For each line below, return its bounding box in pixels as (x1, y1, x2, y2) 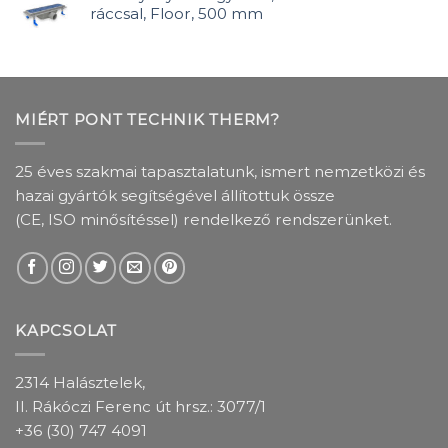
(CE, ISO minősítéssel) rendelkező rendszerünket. (15, 210, 392, 230)
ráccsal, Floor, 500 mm (90, 4, 263, 24)
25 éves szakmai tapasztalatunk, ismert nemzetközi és (15, 162, 425, 182)
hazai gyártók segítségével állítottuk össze (15, 186, 335, 206)
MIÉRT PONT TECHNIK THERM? (15, 110, 280, 130)
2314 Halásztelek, (15, 373, 145, 393)
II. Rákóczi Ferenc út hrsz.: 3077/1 (15, 397, 266, 417)
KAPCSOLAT (15, 320, 117, 340)
